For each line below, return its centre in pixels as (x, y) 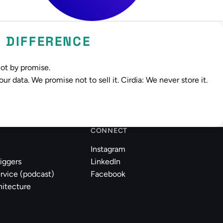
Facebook (108, 174)
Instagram (108, 149)
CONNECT (109, 131)
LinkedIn (106, 162)
